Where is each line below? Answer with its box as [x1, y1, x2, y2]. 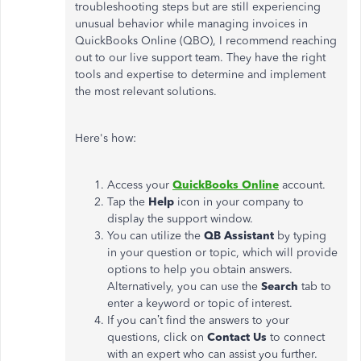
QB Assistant [204, 229, 274, 243]
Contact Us [207, 330, 267, 344]
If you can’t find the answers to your [107, 313, 289, 327]
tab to [298, 280, 331, 293]
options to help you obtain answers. [107, 263, 293, 276]
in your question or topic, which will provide [107, 246, 338, 259]
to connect [267, 330, 325, 344]
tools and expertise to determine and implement [75, 68, 326, 81]
